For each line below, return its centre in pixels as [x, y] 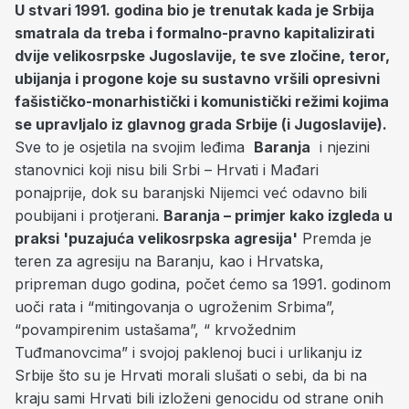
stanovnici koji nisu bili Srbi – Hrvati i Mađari [167, 169]
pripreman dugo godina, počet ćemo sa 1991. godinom [203, 283]
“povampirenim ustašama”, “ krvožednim [155, 329]
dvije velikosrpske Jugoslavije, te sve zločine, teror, [202, 55]
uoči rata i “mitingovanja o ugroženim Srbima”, [175, 306]
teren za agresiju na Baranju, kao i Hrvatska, [169, 261]
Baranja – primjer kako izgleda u [278, 215]
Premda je [335, 238]
